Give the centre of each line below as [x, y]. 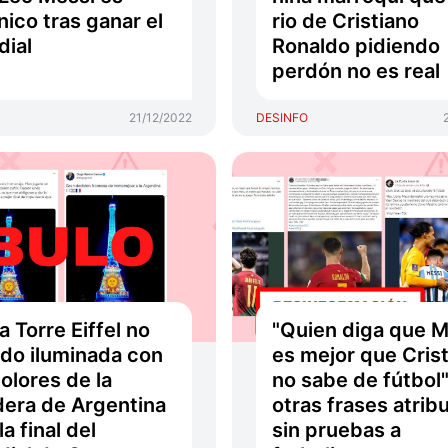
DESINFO [281, 117]
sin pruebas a [336, 430]
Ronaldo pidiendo [355, 46]
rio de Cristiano [345, 21]
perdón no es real [355, 71]
